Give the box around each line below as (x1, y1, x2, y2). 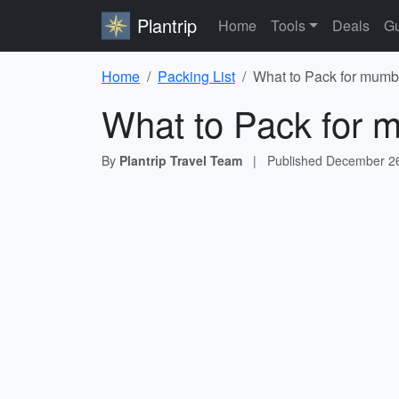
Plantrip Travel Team (119, 151, 242, 169)
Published (267, 151, 326, 169)
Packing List (158, 66, 235, 86)
